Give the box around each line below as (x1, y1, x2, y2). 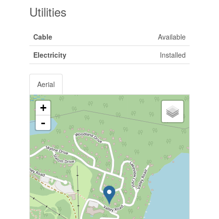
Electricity (33, 49, 66, 60)
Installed (159, 49, 186, 60)
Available (157, 31, 186, 42)
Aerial (37, 79, 55, 89)
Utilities (29, 2, 66, 20)
